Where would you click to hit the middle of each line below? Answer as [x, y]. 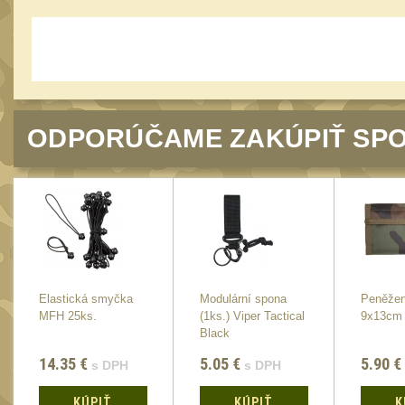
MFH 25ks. [68, 316]
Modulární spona [243, 299]
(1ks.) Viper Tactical [252, 316]
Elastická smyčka [86, 299]
